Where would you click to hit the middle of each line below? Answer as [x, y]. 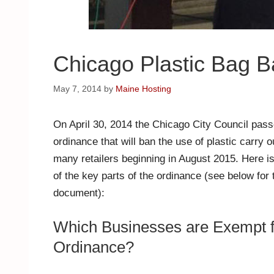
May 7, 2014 [77, 88]
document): [79, 193]
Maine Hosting [143, 88]
